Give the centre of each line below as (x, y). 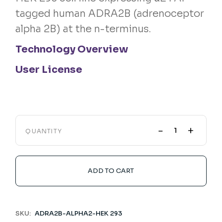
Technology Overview (72, 50)
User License (49, 70)
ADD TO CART (111, 171)
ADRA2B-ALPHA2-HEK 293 (79, 214)
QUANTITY (44, 131)
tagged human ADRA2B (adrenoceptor (110, 14)
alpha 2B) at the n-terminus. (83, 29)
